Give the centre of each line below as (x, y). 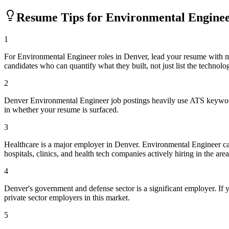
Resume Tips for (61, 17)
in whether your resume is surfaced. (61, 109)
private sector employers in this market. (67, 197)
